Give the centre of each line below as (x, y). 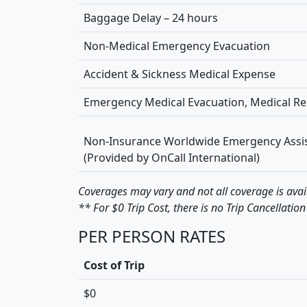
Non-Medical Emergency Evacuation (177, 46)
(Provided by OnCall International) (172, 157)
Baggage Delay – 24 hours (151, 17)
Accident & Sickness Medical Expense (180, 74)
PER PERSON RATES (152, 236)
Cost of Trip (114, 265)
